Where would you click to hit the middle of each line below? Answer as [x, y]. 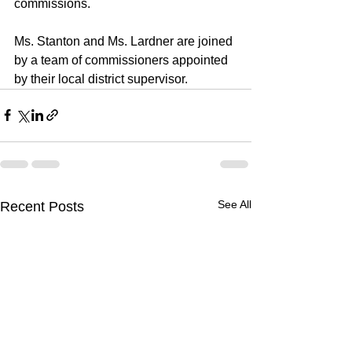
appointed [200, 60]
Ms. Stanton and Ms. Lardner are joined [125, 41]
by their [36, 79]
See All [235, 204]
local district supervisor [121, 79]
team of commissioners [105, 60]
